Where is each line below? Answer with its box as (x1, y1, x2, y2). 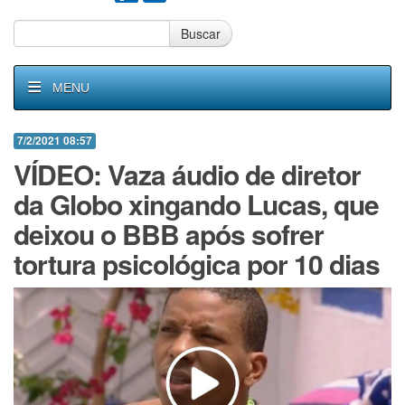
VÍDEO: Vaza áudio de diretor (14, 155, 361, 193)
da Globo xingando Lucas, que (14, 184, 379, 223)
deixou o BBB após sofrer (14, 214, 324, 253)
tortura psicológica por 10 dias (14, 244, 380, 283)
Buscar (181, 24, 221, 42)
